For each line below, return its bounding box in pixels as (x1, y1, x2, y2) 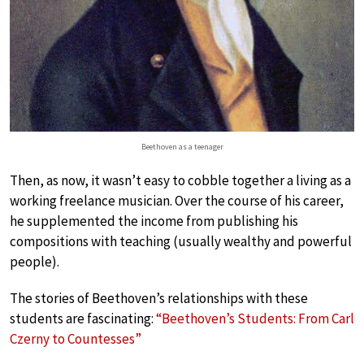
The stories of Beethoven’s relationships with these (10, 288, 308, 307)
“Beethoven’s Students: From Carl (156, 309, 354, 327)
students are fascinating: (10, 309, 156, 327)
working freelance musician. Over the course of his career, (10, 191, 344, 210)
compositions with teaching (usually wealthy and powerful (10, 232, 352, 250)
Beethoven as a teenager (141, 141, 223, 152)
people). (10, 252, 59, 271)
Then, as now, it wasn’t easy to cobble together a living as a (10, 171, 351, 189)
